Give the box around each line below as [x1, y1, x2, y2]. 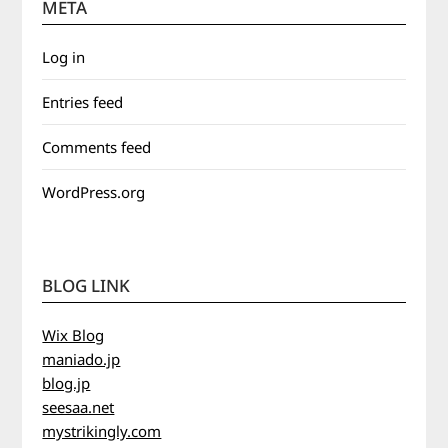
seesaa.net [42, 397, 115, 417]
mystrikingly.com [42, 421, 162, 441]
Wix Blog [42, 325, 105, 345]
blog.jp [42, 373, 91, 393]
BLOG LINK [42, 274, 131, 297]
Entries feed [42, 92, 124, 112]
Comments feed [42, 137, 152, 157]
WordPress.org [42, 182, 146, 202]
